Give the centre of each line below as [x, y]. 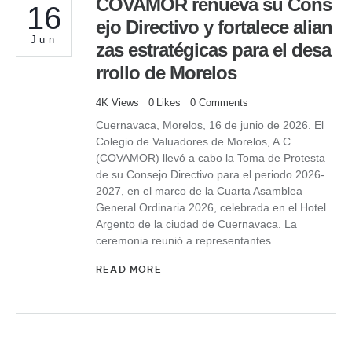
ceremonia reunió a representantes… [189, 240]
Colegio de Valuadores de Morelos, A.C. [195, 141]
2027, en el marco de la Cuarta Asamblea [199, 191]
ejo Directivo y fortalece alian [214, 27]
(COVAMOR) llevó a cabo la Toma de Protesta [211, 158]
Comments [224, 103]
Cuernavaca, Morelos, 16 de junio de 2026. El [210, 125]
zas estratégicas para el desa [213, 50]
